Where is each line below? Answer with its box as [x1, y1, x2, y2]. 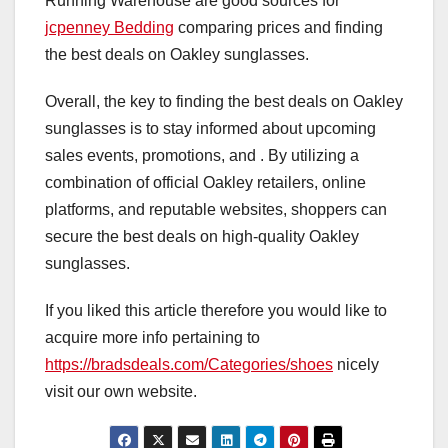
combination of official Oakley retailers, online [45, 173, 366, 191]
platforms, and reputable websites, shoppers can [45, 200, 387, 218]
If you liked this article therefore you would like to [45, 301, 387, 319]
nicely [333, 355, 379, 373]
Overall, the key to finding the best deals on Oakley [45, 92, 403, 110]
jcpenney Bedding [45, 18, 174, 36]
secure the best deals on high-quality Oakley [45, 227, 359, 245]
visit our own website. [45, 382, 197, 400]
